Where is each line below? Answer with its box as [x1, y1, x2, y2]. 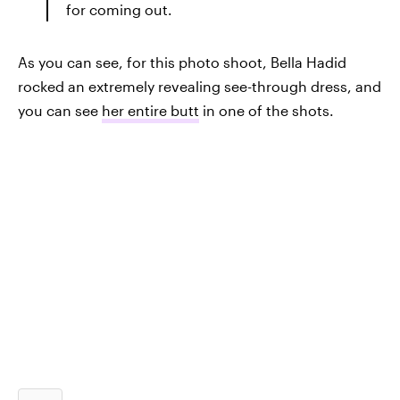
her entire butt [102, 102, 199, 119]
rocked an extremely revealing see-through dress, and [18, 78, 381, 95]
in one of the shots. [199, 102, 334, 119]
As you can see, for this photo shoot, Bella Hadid [18, 54, 346, 71]
